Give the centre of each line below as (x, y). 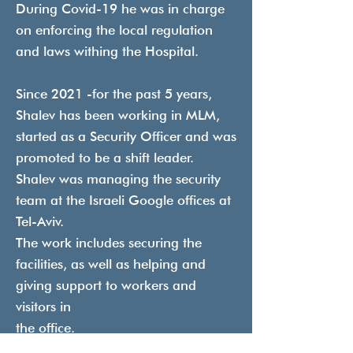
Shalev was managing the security (118, 179)
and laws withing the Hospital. (107, 51)
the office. (49, 328)
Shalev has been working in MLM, (118, 115)
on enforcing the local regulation (114, 30)
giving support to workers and (106, 285)
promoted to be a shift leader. (105, 158)
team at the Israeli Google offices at (123, 200)
